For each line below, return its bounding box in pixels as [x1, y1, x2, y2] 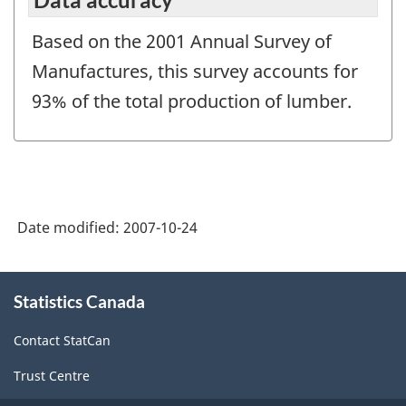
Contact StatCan [14, 332, 111, 350]
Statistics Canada [14, 290, 145, 312]
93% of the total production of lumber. [32, 89, 352, 114]
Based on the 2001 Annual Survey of [32, 29, 332, 54]
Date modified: [17, 217, 123, 237]
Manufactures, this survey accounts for [32, 59, 358, 84]
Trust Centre [14, 367, 90, 385]
